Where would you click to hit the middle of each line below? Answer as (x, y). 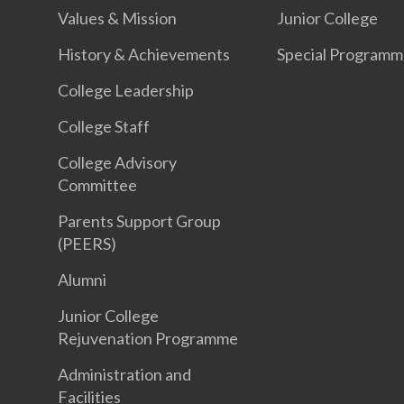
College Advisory (117, 162)
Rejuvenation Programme (148, 338)
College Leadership (126, 90)
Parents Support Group (139, 221)
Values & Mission (117, 18)
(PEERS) (87, 243)
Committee (97, 185)
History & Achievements (144, 54)
